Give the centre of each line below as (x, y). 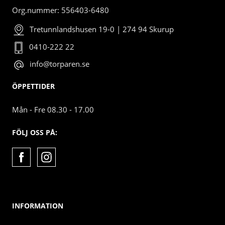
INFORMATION (38, 206)
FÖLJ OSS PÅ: (35, 132)
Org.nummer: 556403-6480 (61, 10)
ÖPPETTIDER (33, 86)
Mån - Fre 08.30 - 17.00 (53, 109)
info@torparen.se (60, 64)
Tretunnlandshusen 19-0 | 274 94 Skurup (102, 29)
